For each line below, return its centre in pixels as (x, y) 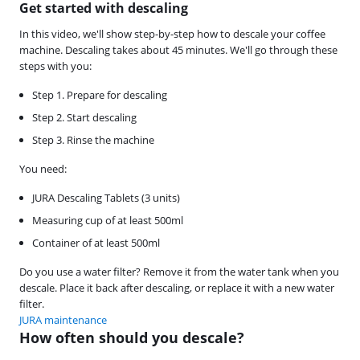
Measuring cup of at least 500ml (108, 220)
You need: (43, 169)
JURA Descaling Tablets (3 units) (106, 198)
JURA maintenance (63, 320)
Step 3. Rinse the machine (93, 140)
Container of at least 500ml (96, 243)
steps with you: (55, 66)
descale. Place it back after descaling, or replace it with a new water (177, 288)
